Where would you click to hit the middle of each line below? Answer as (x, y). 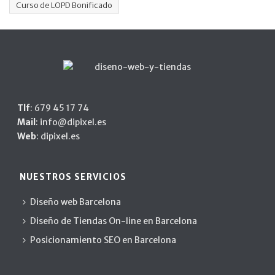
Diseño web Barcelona (76, 202)
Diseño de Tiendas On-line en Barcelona (114, 221)
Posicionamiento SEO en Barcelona (103, 240)
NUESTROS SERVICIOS (73, 176)
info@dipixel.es (73, 122)
